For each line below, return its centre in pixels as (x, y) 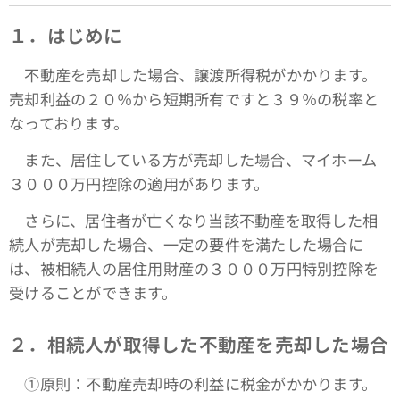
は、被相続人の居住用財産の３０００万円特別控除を (194, 269)
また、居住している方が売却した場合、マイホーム (193, 160)
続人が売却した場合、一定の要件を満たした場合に (186, 245)
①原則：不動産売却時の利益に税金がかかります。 (193, 384)
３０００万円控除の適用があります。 (139, 184)
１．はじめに (66, 35)
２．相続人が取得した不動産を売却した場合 (199, 344)
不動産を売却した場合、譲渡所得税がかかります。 (193, 75)
